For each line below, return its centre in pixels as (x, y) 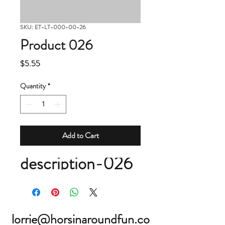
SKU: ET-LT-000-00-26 (53, 27)
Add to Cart (80, 135)
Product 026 (57, 45)
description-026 (76, 163)
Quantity (33, 86)
